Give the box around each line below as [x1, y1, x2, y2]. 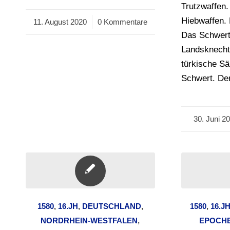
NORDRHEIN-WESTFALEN [41, 216, 138, 225]
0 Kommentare [97, 17, 147, 26]
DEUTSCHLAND [82, 202, 141, 210]
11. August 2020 [33, 17, 87, 26]
